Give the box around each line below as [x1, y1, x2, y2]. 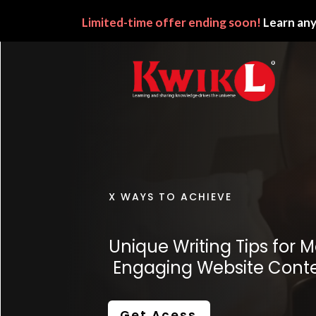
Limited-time [82, 15, 154, 30]
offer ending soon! [153, 15, 262, 30]
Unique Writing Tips [108, 235, 268, 258]
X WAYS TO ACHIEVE [108, 190, 232, 204]
